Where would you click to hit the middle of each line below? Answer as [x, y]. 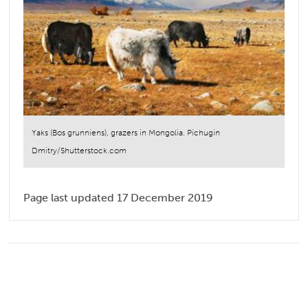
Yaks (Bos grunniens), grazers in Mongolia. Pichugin [126, 133]
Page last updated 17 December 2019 [119, 198]
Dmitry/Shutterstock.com [79, 151]
